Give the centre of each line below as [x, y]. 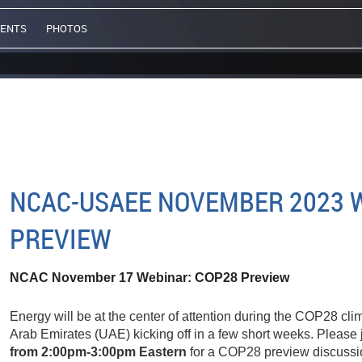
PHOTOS [67, 28]
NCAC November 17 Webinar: [103, 278]
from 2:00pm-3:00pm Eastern [99, 351]
